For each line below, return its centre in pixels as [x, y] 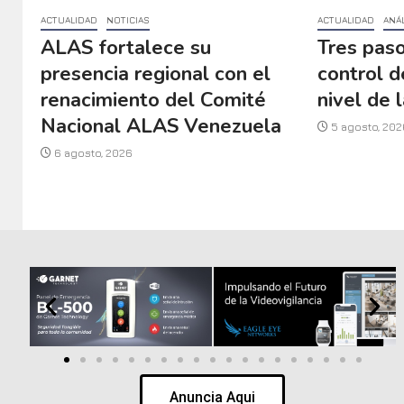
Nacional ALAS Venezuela [161, 127]
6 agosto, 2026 [92, 153]
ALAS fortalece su [126, 48]
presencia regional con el [156, 74]
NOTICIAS [128, 20]
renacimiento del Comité [153, 101]
